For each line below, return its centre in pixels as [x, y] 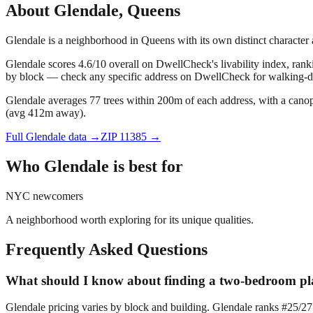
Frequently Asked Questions [107, 249]
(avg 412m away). [46, 113]
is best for [146, 166]
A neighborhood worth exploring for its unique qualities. [130, 219]
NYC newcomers [44, 196]
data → [83, 137]
